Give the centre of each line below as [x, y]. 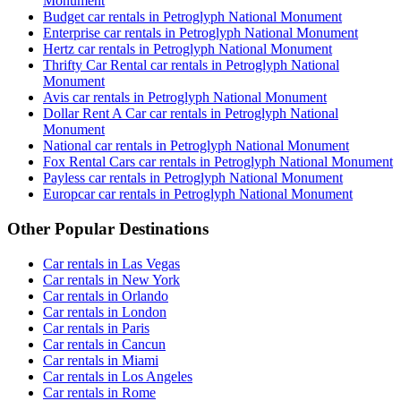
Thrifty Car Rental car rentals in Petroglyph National [191, 65]
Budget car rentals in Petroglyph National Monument [192, 17]
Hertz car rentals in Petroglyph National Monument [188, 49]
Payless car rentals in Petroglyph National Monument [193, 178]
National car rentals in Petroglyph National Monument [196, 146]
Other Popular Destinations [108, 229]
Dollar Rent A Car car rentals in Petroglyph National [191, 114]
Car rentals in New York [111, 279]
